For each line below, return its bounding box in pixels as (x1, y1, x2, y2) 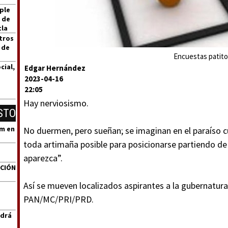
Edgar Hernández (24, 63, 85, 73)
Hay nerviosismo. (23, 97, 89, 109)
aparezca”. (23, 152, 63, 164)
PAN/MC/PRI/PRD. (23, 193, 94, 205)
